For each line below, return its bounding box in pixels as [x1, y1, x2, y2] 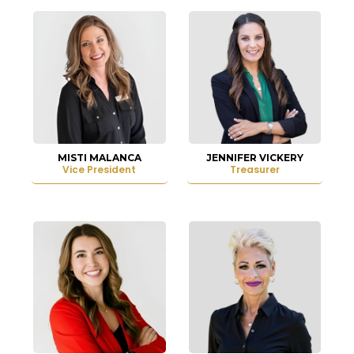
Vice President [62, 162, 137, 176]
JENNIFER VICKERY [205, 151, 303, 164]
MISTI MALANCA [57, 151, 141, 164]
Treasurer [229, 162, 280, 176]
